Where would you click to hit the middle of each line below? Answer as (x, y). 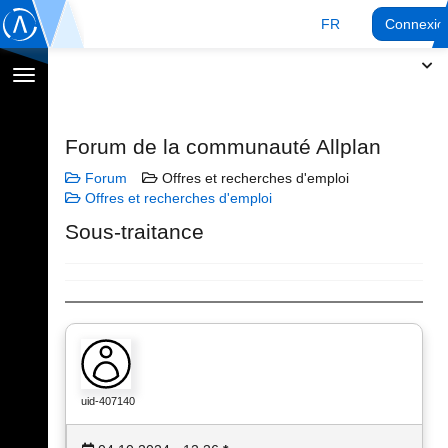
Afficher (47, 77)
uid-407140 (108, 401)
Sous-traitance (134, 231)
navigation (55, 117)
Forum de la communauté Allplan (223, 146)
